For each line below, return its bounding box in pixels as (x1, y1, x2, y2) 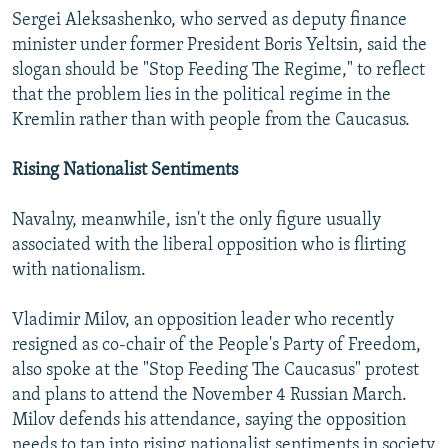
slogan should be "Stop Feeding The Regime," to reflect (12, 61, 425, 81)
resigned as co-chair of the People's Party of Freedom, (12, 336, 421, 356)
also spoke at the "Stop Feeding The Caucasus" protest (12, 361, 419, 381)
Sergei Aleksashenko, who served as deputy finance (12, 11, 407, 31)
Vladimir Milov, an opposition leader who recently (12, 311, 394, 331)
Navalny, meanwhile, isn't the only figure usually (12, 211, 381, 231)
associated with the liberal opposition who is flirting (12, 236, 406, 256)
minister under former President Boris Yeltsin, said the (12, 36, 427, 56)
